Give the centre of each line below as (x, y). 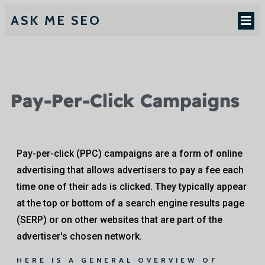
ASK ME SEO (56, 20)
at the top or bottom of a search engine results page (130, 203)
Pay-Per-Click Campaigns (125, 101)
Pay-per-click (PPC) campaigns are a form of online (130, 153)
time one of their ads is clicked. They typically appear (132, 187)
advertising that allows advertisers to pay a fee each (130, 170)
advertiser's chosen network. (79, 236)
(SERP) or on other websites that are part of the (119, 220)
